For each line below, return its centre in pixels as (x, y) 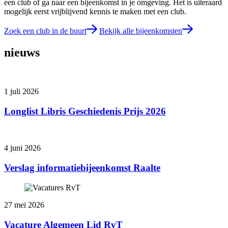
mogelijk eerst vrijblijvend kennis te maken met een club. (95, 12)
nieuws (22, 53)
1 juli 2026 (21, 91)
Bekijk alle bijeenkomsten (141, 31)
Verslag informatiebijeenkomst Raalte (82, 168)
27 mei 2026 (24, 205)
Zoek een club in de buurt (45, 31)
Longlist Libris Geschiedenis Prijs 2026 (85, 111)
